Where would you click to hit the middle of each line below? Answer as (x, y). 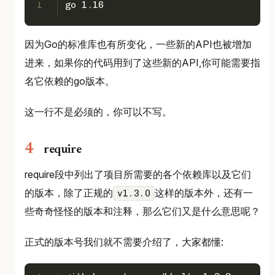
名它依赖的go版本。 (70, 81)
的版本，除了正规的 (69, 192)
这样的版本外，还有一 (204, 192)
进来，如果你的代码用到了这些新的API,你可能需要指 (142, 62)
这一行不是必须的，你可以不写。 (98, 111)
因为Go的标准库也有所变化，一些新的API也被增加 (138, 44)
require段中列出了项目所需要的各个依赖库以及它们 (138, 174)
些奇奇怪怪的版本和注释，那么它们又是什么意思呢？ (142, 211)
